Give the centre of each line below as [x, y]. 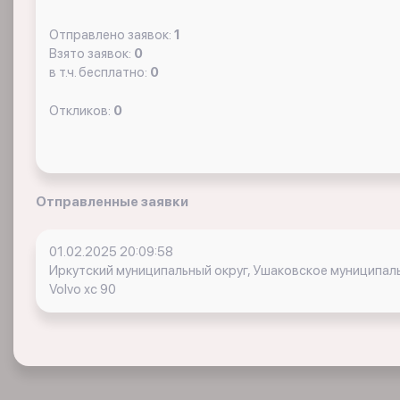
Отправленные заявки [112, 202]
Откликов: [81, 111]
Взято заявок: [92, 54]
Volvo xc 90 [83, 289]
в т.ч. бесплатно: [100, 72]
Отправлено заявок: [112, 35]
